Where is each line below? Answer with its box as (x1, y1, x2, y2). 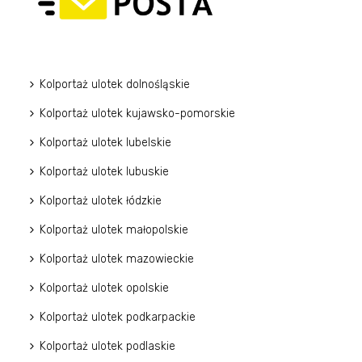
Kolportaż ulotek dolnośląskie (40, 78, 191, 92)
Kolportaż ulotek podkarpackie (40, 310, 196, 325)
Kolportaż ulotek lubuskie (40, 165, 170, 179)
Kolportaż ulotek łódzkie (40, 194, 162, 208)
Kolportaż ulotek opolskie (40, 281, 170, 296)
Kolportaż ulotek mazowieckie (40, 252, 195, 267)
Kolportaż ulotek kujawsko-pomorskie (40, 107, 236, 121)
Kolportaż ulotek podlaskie (40, 339, 176, 354)
